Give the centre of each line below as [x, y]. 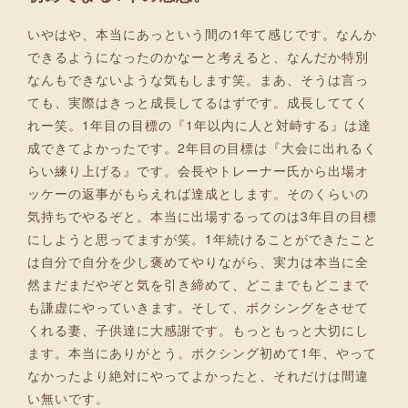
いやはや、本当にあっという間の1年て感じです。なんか [202, 33]
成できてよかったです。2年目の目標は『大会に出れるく [202, 147]
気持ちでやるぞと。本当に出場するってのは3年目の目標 [202, 215]
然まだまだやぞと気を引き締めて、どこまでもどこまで [198, 284]
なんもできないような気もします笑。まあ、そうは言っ [198, 79]
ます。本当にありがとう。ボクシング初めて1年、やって [202, 352]
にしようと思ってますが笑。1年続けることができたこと [202, 238]
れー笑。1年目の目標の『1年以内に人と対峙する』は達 [199, 124]
